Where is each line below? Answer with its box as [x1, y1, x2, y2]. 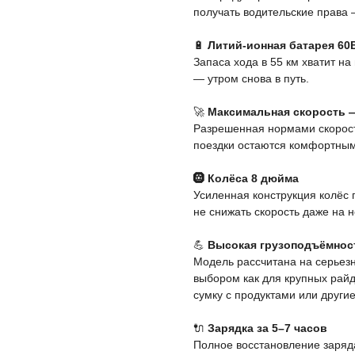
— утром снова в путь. [193, 72, 309, 86]
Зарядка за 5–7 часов [208, 322, 327, 335]
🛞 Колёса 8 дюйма [193, 172, 299, 185]
